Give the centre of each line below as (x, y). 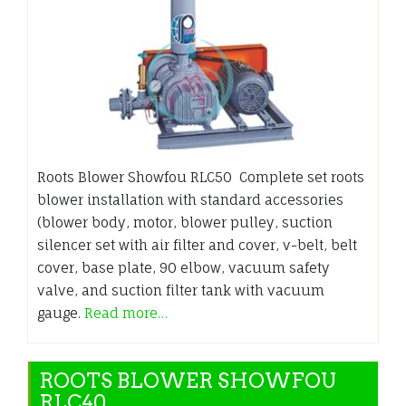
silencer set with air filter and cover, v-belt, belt (197, 245)
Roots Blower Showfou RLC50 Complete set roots (201, 177)
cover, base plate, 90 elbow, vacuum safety (184, 267)
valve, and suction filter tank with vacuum (181, 290)
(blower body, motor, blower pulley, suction (185, 222)
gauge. (61, 313)
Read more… (126, 313)
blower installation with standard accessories (190, 199)
